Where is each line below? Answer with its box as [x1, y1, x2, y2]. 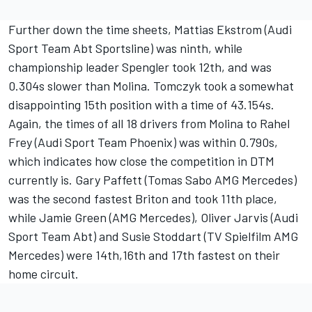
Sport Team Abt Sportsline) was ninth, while [8, 40, 242, 56]
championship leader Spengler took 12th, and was [8, 59, 272, 75]
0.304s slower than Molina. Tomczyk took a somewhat [8, 78, 294, 93]
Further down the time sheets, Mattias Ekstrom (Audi [8, 22, 292, 37]
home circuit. [8, 266, 79, 281]
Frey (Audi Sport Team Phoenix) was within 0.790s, [8, 134, 278, 150]
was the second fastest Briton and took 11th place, [8, 191, 277, 206]
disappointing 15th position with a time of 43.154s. [8, 97, 274, 112]
